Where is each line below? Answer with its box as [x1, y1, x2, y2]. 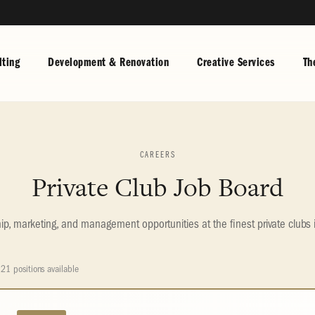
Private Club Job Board [32, 169, 283, 205]
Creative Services [197, 56, 275, 70]
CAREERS [139, 150, 176, 160]
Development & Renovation [48, 56, 169, 70]
